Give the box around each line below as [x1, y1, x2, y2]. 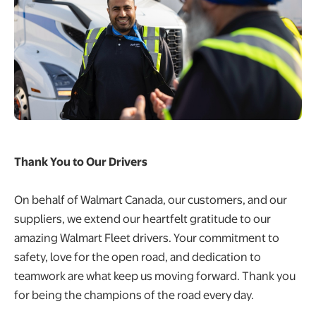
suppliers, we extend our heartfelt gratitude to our [14, 209, 271, 226]
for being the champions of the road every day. [14, 286, 254, 303]
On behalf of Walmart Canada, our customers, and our [14, 190, 287, 207]
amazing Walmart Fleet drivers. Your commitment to [14, 229, 279, 245]
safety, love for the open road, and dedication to [14, 248, 261, 265]
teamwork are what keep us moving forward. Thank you [14, 267, 296, 284]
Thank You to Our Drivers [14, 152, 147, 169]
